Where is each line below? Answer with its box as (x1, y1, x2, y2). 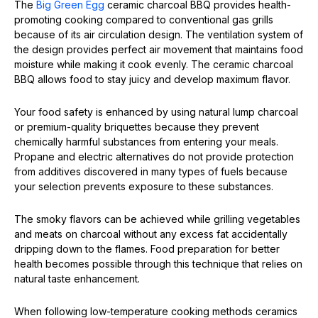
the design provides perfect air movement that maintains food (14, 43, 303, 55)
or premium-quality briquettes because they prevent (14, 121, 259, 133)
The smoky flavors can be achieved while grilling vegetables (14, 213, 300, 225)
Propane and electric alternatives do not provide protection (14, 150, 294, 163)
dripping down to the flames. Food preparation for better (14, 243, 280, 255)
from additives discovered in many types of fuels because (14, 165, 287, 177)
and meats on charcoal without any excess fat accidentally (14, 228, 287, 240)
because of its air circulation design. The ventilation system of (14, 28, 303, 40)
